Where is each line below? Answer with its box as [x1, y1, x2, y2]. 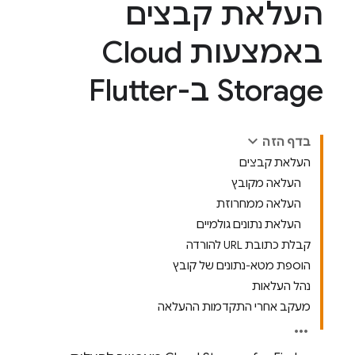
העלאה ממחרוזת [216, 197, 301, 211]
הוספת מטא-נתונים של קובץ [173, 258, 311, 273]
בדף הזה [262, 135, 311, 149]
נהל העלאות [252, 279, 311, 293]
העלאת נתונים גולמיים [197, 217, 301, 231]
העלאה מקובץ [231, 176, 301, 190]
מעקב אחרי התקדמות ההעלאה [158, 300, 311, 314]
